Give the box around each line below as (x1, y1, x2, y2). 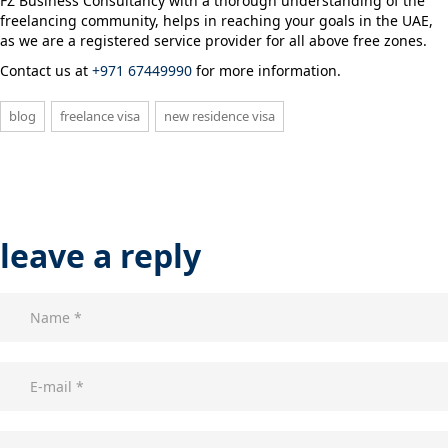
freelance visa (60, 106, 140, 125)
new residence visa (164, 106, 275, 125)
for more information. (192, 60, 341, 80)
